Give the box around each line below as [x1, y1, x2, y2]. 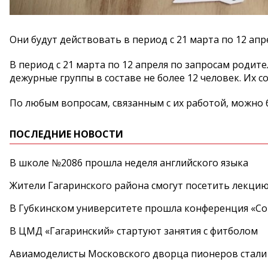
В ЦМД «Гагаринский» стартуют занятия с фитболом [10, 224, 258, 237]
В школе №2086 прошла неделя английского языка [10, 156, 248, 169]
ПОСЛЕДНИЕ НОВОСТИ [10, 127, 123, 141]
